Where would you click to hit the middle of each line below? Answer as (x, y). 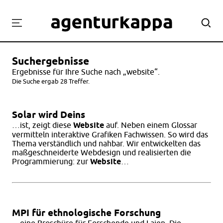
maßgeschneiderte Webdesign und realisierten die (102, 153)
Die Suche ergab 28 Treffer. (51, 81)
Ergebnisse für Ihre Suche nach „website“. (86, 72)
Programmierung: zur (51, 162)
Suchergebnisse (51, 61)
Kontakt (111, 115)
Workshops (111, 82)
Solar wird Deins (49, 115)
